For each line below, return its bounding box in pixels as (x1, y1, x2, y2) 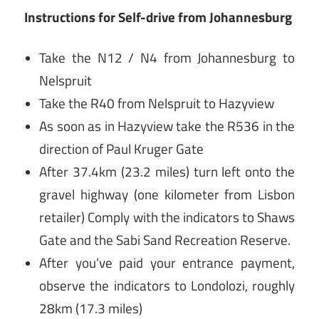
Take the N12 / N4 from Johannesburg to (39, 48, 295, 68)
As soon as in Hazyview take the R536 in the (39, 116, 295, 137)
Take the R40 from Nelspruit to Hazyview (39, 93, 275, 114)
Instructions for (24, 6, 118, 27)
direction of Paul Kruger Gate (39, 139, 204, 159)
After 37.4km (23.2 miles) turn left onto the (39, 162, 295, 182)
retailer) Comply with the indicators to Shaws (39, 207, 295, 228)
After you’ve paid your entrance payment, (39, 253, 295, 273)
